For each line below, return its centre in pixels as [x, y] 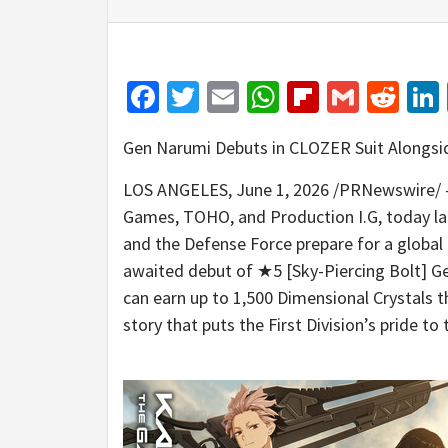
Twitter [247, 97]
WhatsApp [347, 97]
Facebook [223, 97]
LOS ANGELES [175, 190]
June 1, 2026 [282, 190]
